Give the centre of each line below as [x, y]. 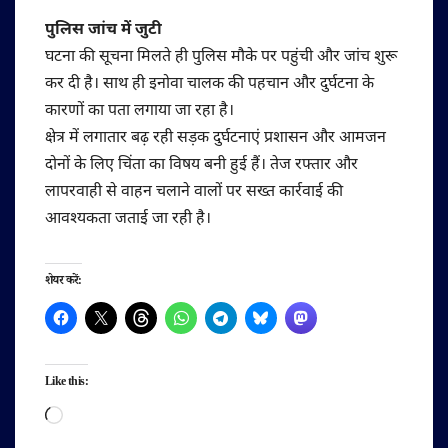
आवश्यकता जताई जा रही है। [128, 219]
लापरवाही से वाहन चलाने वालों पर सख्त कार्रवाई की [194, 192]
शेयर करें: [63, 282]
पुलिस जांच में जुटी [103, 30]
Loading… [97, 415]
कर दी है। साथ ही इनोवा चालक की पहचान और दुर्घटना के [209, 84]
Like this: [66, 383]
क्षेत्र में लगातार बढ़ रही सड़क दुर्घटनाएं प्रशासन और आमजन [215, 138]
